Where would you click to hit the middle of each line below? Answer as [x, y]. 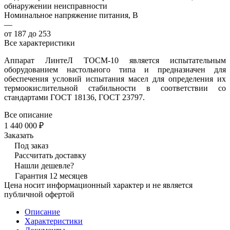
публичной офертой [39, 194]
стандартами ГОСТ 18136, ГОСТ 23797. [74, 97]
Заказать [19, 135]
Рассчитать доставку [50, 155]
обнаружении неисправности [56, 6]
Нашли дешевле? [44, 165]
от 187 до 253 [27, 33]
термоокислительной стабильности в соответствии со [115, 88]
